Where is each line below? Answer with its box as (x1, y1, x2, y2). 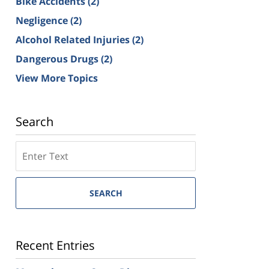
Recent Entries (16, 237, 95, 253)
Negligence (16, 13, 70, 27)
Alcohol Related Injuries (16, 32, 132, 46)
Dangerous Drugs (16, 52, 101, 65)
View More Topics (16, 71, 98, 85)
